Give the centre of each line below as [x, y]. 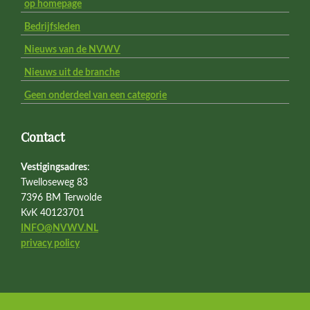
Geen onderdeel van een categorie [95, 95]
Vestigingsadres [54, 167]
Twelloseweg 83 [54, 183]
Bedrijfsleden [52, 27]
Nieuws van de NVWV [72, 50]
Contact [43, 138]
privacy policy [50, 244]
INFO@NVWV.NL [60, 228]
